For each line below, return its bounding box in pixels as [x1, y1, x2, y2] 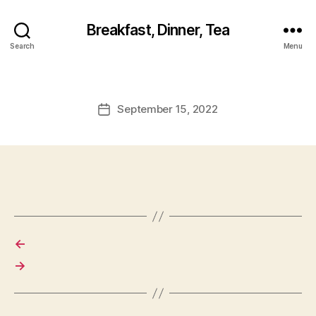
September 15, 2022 [117, 102, 218, 116]
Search [10, 41, 35, 50]
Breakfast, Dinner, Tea [86, 20, 230, 39]
